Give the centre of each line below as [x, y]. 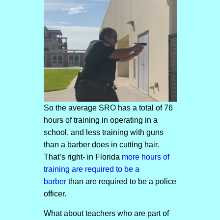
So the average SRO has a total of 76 [108, 108]
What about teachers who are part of [106, 214]
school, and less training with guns [103, 133]
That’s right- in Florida [82, 157]
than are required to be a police [122, 182]
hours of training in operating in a [100, 120]
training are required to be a [91, 169]
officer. [55, 194]
